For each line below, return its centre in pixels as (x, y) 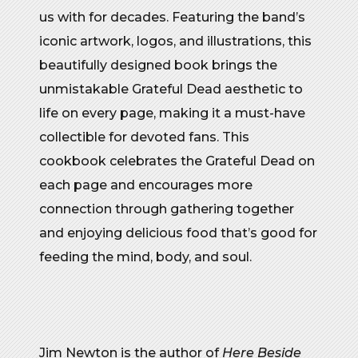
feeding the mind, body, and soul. (147, 257)
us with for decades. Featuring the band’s (172, 18)
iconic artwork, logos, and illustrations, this (175, 42)
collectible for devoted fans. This (144, 137)
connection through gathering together (167, 209)
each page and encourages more (146, 185)
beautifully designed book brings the (158, 66)
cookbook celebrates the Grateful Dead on (177, 161)
